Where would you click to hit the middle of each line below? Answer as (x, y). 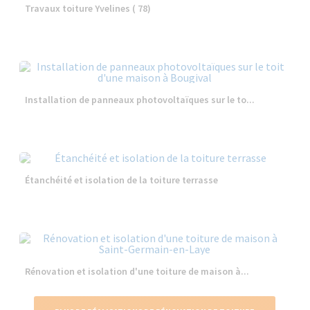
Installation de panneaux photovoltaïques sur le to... (140, 100)
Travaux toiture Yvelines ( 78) (88, 8)
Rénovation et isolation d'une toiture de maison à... (137, 271)
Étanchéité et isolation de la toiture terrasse (122, 180)
